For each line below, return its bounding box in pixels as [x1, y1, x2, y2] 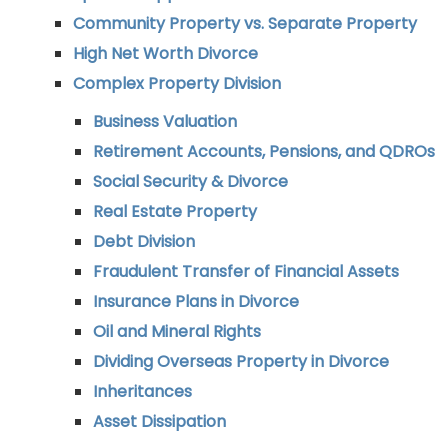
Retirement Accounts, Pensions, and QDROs [93, 140, 435, 163]
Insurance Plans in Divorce [93, 290, 299, 313]
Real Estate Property [93, 200, 257, 223]
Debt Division [93, 230, 195, 253]
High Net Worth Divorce [73, 42, 258, 65]
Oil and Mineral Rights [93, 320, 261, 343]
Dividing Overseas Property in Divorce [93, 350, 389, 373]
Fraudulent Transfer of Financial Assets [93, 260, 399, 283]
